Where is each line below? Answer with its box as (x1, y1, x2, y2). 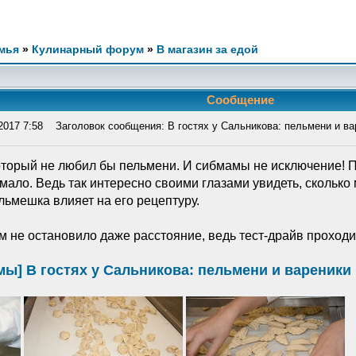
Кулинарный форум (32, 43, 144, 56)
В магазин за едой (157, 43, 258, 56)
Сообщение (206, 93, 274, 106)
